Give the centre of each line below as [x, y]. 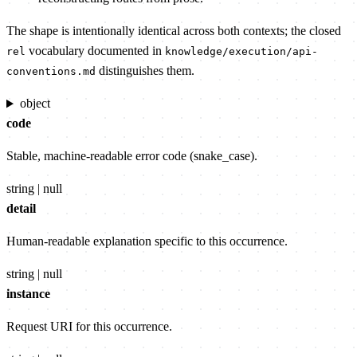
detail [21, 209]
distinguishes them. [145, 71]
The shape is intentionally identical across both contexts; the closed [174, 31]
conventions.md [51, 72]
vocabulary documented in [95, 51]
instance [28, 294]
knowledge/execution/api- [241, 52]
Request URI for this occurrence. [89, 327]
